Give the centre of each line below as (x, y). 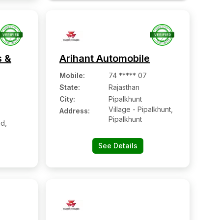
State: (70, 87)
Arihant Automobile (105, 58)
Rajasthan (124, 87)
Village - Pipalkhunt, (141, 109)
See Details (118, 146)
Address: (75, 111)
